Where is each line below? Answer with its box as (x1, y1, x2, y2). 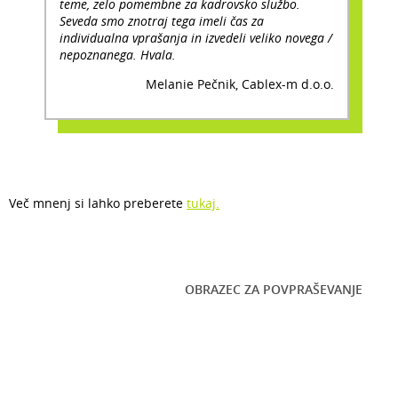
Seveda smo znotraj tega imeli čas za (60, 12, 264, 29)
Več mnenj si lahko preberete (9, 194, 187, 211)
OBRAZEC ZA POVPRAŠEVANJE (185, 280, 362, 298)
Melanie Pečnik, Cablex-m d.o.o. (146, 75, 334, 92)
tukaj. (187, 194, 219, 211)
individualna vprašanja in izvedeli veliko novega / (60, 28, 332, 46)
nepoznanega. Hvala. (60, 45, 176, 63)
